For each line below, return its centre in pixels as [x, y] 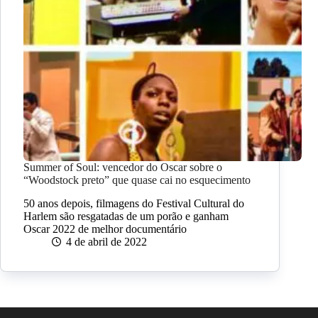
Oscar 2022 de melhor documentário [105, 229]
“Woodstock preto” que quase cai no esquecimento [137, 180]
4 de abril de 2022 [106, 242]
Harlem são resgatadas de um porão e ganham [126, 216]
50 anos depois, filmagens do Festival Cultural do [134, 204]
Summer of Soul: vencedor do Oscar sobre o [123, 168]
